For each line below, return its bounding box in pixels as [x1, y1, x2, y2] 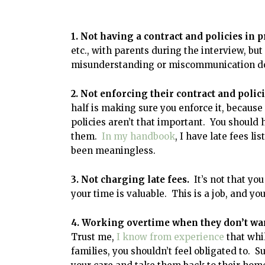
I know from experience [114, 231, 227, 243]
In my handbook [102, 130, 175, 142]
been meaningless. [71, 144, 156, 156]
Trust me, [71, 231, 114, 243]
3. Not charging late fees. [71, 173, 189, 185]
